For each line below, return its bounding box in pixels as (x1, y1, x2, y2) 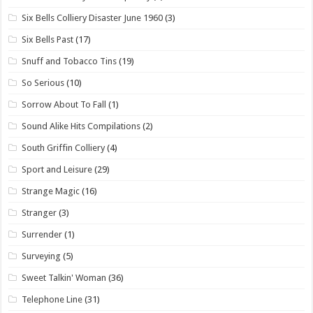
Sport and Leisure (22, 163, 93, 175)
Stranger (22, 207, 57, 218)
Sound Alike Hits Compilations (22, 120, 141, 131)
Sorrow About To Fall (22, 99, 107, 110)
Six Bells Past (22, 34, 74, 45)
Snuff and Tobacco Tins (22, 55, 117, 66)
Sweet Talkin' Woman (22, 272, 107, 283)
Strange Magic (22, 185, 80, 196)
